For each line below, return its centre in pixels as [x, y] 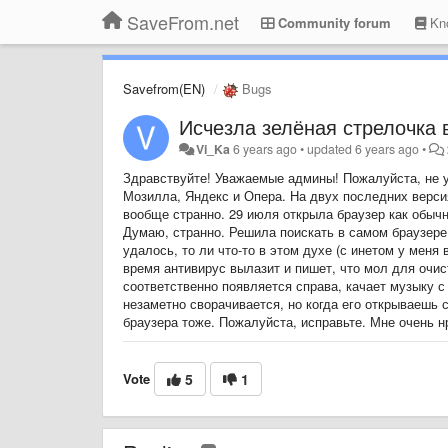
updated [331, 148]
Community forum [332, 22]
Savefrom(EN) [164, 88]
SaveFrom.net [183, 22]
